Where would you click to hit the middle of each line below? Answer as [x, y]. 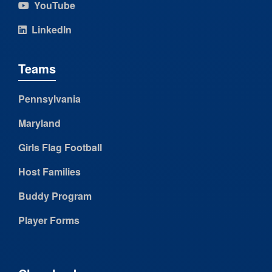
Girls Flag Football [60, 148]
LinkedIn [49, 30]
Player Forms [49, 220]
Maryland [39, 123]
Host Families [49, 172]
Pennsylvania [49, 99]
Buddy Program [55, 196]
